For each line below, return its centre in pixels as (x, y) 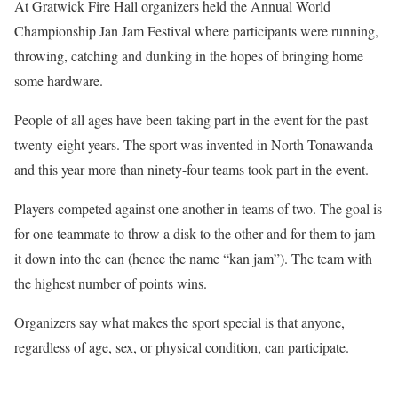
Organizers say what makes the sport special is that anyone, (179, 322)
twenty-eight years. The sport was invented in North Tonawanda (194, 144)
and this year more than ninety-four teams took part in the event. (191, 169)
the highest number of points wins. (111, 283)
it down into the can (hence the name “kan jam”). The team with (193, 258)
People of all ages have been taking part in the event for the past (191, 119)
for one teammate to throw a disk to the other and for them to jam (195, 233)
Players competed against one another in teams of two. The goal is (198, 208)
